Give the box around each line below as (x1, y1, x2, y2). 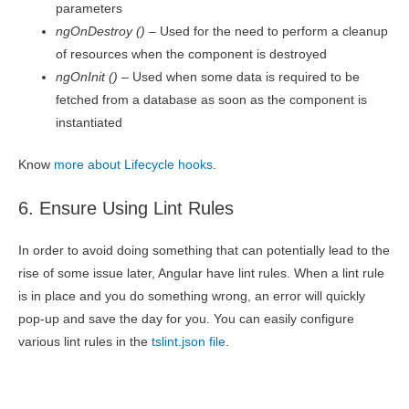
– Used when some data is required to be (118, 70, 361, 85)
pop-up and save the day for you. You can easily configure (18, 312, 354, 327)
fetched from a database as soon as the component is (56, 93, 368, 108)
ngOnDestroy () (56, 25, 146, 39)
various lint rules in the (18, 335, 152, 350)
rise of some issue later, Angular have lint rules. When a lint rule (18, 267, 384, 281)
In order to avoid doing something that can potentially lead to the (18, 244, 390, 258)
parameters (56, 2, 123, 16)
